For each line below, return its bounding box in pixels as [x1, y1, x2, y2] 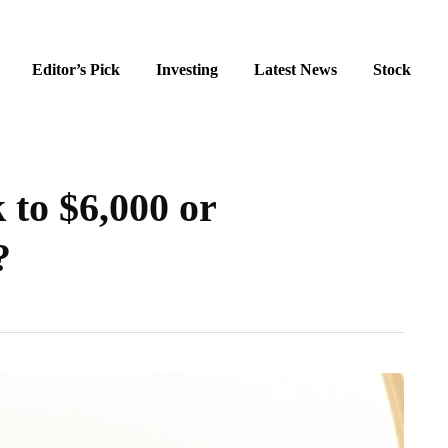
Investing [156, 61, 218, 78]
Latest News [254, 61, 337, 78]
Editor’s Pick [32, 61, 120, 78]
